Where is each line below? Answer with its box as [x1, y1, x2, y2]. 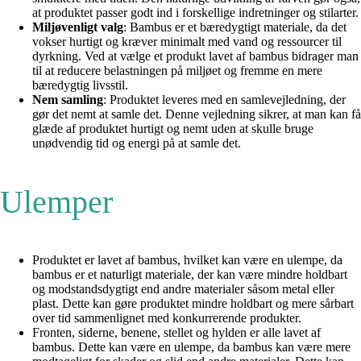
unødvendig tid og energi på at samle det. [32, 136, 241, 151]
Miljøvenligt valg [32, 20, 123, 35]
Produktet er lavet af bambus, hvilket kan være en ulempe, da [32, 253, 342, 268]
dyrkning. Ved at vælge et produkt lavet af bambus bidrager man [32, 49, 359, 64]
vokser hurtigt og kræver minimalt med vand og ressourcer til [32, 35, 342, 49]
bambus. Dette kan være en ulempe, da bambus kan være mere [32, 340, 351, 355]
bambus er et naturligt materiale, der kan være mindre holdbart [32, 268, 347, 282]
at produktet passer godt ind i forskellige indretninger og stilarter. [32, 6, 359, 20]
